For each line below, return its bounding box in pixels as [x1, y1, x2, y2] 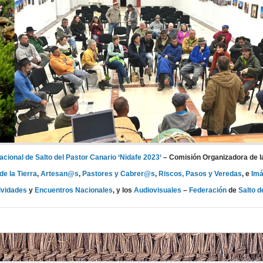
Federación [188, 186, 227, 194]
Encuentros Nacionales [34, 186, 113, 194]
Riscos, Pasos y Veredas [158, 169, 242, 178]
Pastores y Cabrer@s [82, 169, 155, 178]
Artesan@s [40, 169, 79, 178]
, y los [112, 186, 134, 194]
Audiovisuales [133, 186, 181, 194]
